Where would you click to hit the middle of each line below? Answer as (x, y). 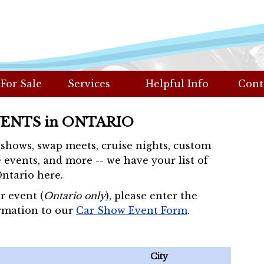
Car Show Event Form (132, 210)
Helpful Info (177, 84)
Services (89, 84)
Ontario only (75, 196)
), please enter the (151, 196)
